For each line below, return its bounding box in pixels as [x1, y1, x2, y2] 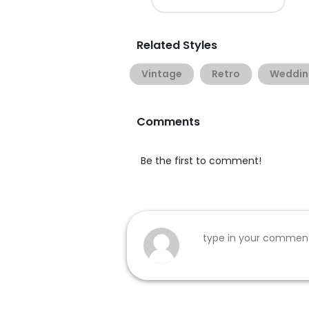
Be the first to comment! [141, 154, 261, 168]
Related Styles [137, 37, 217, 53]
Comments [137, 114, 200, 130]
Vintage [141, 67, 182, 81]
